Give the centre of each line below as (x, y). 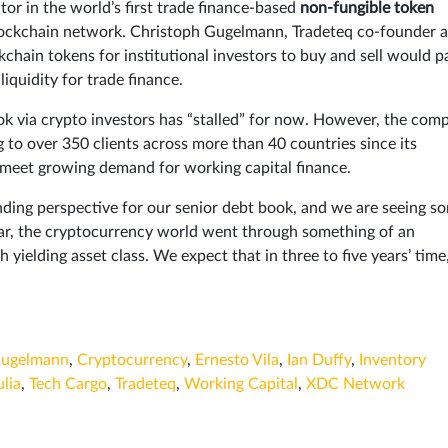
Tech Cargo (68, 383)
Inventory (392, 359)
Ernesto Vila (237, 359)
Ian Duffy (319, 359)
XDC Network (355, 383)
